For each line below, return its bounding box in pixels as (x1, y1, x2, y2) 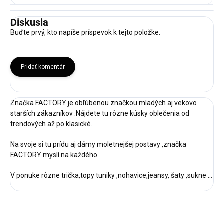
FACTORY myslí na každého (10, 151, 99, 159)
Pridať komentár (21, 63, 65, 71)
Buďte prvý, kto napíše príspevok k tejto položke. (10, 28, 160, 37)
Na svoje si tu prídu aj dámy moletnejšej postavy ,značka (10, 140, 186, 149)
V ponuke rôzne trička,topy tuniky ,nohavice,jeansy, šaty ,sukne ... (10, 171, 212, 180)
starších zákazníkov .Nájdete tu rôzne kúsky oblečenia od (10, 109, 189, 118)
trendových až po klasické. (10, 120, 92, 128)
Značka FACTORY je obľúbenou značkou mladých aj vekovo (10, 99, 197, 107)
